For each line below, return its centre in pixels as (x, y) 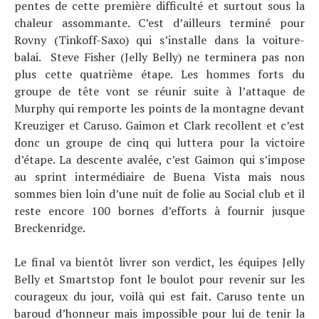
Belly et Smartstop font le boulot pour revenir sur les (159, 279)
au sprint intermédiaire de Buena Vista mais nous (159, 177)
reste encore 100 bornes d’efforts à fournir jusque (159, 211)
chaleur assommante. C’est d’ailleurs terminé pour (159, 23)
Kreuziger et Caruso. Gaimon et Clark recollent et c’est (159, 125)
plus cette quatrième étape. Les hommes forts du (159, 74)
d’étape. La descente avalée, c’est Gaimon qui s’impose (159, 159)
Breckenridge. (50, 228)
